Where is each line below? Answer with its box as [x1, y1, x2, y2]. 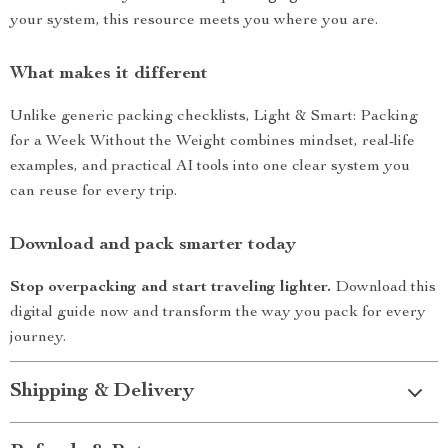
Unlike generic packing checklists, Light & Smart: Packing [10, 109, 418, 125]
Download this [331, 280, 436, 296]
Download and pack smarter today [10, 236, 296, 254]
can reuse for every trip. [10, 184, 177, 200]
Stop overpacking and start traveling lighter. [10, 280, 331, 296]
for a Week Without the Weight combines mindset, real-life [10, 134, 415, 150]
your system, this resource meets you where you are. [10, 13, 378, 29]
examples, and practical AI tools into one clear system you [10, 159, 410, 175]
